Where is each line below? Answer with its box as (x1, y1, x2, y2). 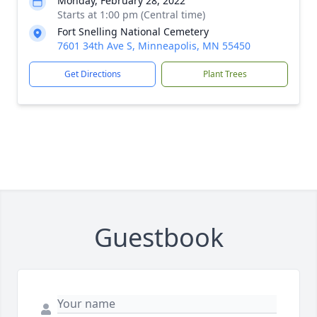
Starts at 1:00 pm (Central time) (57, 8, 205, 21)
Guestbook (93, 220, 224, 255)
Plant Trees (202, 68, 247, 80)
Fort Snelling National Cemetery (57, 25, 209, 38)
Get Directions (64, 68, 121, 80)
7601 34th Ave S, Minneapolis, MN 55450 (57, 39, 250, 52)
